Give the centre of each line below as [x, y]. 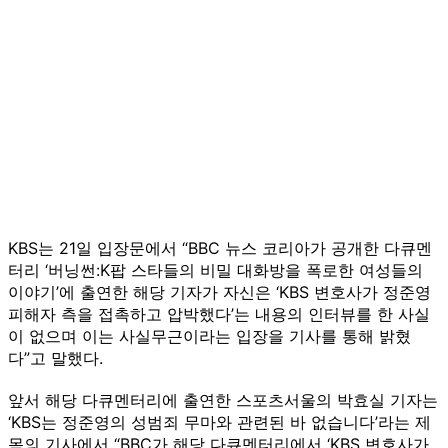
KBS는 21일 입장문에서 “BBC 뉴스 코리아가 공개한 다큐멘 [220, 247]
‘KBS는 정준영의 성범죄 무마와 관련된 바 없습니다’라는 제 [219, 421]
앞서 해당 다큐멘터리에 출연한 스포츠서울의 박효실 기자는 [223, 399]
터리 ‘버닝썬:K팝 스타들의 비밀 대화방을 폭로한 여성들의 [215, 269]
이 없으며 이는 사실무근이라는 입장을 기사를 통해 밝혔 [209, 335]
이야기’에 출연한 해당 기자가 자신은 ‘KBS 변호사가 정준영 [219, 291]
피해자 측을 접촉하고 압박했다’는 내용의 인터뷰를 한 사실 [219, 313]
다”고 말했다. [55, 357]
